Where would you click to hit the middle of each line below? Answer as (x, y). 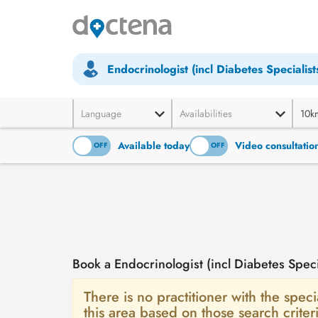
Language (101, 114)
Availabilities (206, 114)
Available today (154, 146)
